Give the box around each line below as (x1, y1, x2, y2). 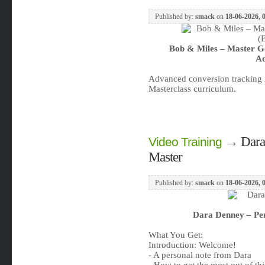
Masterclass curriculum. (148, 84, 236, 93)
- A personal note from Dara (148, 250, 251, 260)
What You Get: (148, 230, 203, 240)
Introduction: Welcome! (148, 240, 236, 250)
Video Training (148, 135, 222, 149)
